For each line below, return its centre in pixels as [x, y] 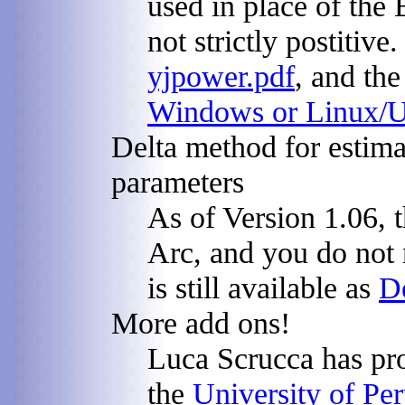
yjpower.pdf [221, 75]
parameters [178, 181]
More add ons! [201, 322]
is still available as [263, 287]
